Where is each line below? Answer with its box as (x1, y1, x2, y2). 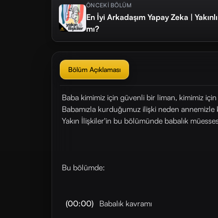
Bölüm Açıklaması (68, 65, 121, 73)
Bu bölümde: (62, 163, 105, 172)
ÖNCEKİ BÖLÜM (86, 1, 132, 9)
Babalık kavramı (97, 199, 152, 208)
